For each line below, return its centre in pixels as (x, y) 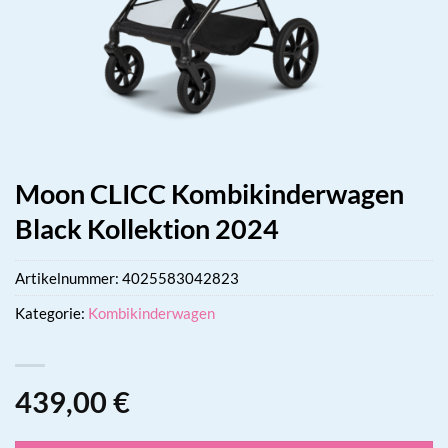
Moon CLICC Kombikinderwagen (209, 193)
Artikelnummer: (68, 277)
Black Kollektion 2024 (147, 228)
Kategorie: (51, 312)
